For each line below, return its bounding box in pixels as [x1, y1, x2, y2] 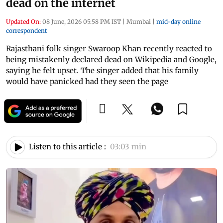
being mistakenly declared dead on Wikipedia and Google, [6, 54, 217, 64]
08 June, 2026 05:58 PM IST [42, 17, 121, 25]
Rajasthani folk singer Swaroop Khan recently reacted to [6, 43, 212, 53]
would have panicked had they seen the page [6, 76, 168, 86]
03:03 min [110, 142, 146, 152]
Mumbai [126, 17, 151, 25]
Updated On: [6, 17, 41, 25]
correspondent [6, 26, 47, 34]
